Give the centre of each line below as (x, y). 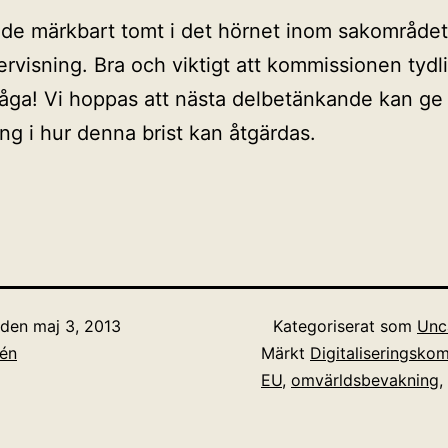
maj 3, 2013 (77, 326)
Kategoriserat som (345, 326)
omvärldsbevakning (365, 380)
